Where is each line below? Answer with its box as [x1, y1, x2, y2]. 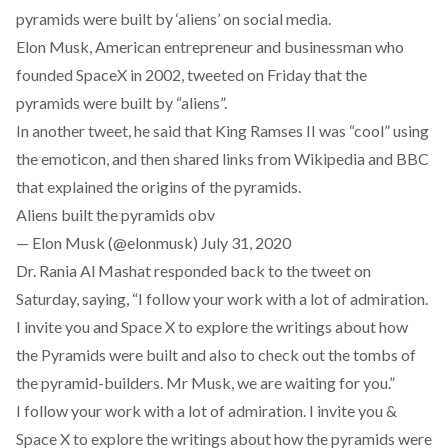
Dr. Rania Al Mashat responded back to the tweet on [16, 261, 371, 280]
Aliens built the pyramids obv [16, 205, 215, 224]
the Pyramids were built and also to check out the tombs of [16, 345, 416, 364]
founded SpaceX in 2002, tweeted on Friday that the [16, 65, 367, 84]
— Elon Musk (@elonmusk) [16, 233, 201, 252]
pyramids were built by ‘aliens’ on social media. [16, 9, 331, 28]
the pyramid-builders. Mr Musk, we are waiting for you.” [16, 373, 395, 392]
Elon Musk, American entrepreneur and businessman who [16, 37, 404, 56]
